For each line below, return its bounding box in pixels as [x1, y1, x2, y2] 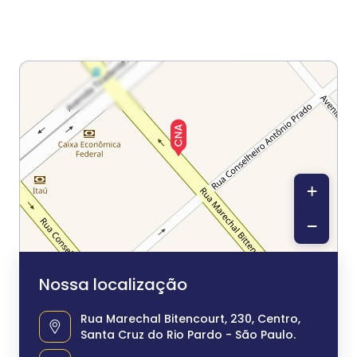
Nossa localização [39, 273, 187, 296]
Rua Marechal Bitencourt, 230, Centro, [80, 311, 300, 327]
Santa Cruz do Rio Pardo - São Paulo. [80, 327, 296, 343]
